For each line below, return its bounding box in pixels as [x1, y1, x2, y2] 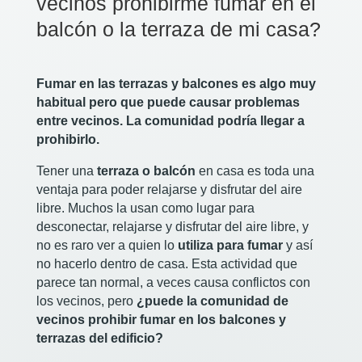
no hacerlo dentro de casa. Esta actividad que [36, 257, 297, 271]
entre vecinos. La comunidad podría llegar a [36, 114, 305, 128]
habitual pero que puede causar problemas [36, 95, 300, 110]
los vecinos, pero [36, 294, 137, 309]
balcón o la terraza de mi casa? [36, 18, 321, 41]
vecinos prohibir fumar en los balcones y [36, 313, 286, 327]
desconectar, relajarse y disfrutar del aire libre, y [36, 220, 309, 234]
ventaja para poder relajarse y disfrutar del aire [36, 183, 302, 197]
